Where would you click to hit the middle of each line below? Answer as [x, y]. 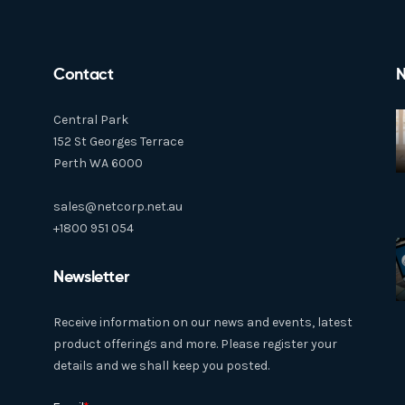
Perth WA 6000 [98, 163]
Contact [84, 74]
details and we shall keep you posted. [161, 366]
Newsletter [91, 276]
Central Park [91, 120]
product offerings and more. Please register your [195, 344]
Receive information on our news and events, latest [203, 322]
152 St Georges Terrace [118, 141]
